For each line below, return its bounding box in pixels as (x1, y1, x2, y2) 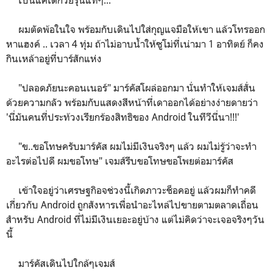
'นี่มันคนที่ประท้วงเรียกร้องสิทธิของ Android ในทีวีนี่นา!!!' (6, 110, 239, 123)
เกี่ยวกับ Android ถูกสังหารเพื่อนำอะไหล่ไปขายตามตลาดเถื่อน (6, 198, 258, 211)
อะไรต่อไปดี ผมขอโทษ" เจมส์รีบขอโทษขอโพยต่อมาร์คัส (6, 154, 233, 167)
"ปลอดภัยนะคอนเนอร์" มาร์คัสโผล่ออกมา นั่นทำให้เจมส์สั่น (6, 81, 255, 94)
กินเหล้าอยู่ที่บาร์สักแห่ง (6, 52, 102, 65)
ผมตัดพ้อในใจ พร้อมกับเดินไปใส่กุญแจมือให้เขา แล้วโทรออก (6, 23, 265, 35)
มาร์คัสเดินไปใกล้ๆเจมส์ (6, 257, 115, 269)
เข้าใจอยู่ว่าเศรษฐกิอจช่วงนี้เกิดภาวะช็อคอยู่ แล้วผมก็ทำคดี (6, 183, 256, 196)
